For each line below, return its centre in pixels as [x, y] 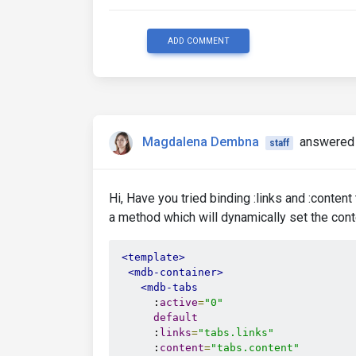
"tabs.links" [236, 333]
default [176, 317]
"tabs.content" [255, 348]
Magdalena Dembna [201, 142]
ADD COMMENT [198, 41]
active [179, 302]
